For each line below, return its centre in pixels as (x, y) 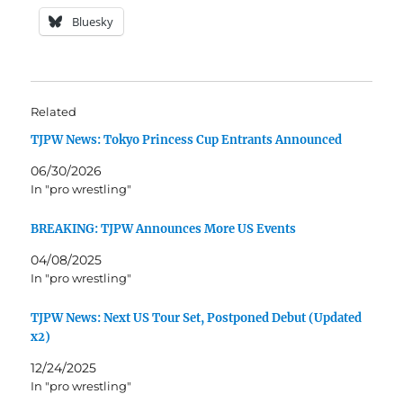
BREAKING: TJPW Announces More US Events (164, 228)
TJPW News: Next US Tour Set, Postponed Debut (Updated (197, 318)
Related (54, 112)
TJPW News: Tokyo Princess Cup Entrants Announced (187, 140)
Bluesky (93, 22)
